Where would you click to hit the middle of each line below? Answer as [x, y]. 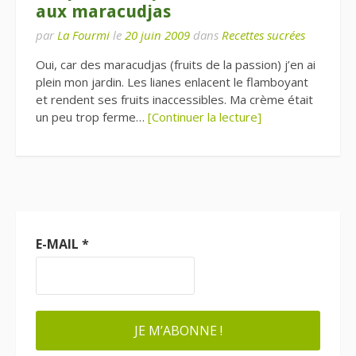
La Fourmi [83, 35]
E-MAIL [59, 244]
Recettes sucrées [263, 35]
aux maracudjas [103, 12]
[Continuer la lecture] [205, 117]
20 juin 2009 [157, 35]
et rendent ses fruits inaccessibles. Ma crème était [174, 99]
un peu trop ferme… [92, 117]
